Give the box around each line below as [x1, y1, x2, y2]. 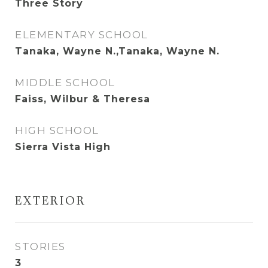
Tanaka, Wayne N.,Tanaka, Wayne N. [15, 45, 220, 57]
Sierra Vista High [15, 141, 111, 153]
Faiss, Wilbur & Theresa [15, 93, 150, 105]
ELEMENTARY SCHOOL [15, 29, 148, 41]
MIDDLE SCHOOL [15, 77, 115, 89]
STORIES [15, 240, 66, 252]
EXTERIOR [15, 196, 86, 208]
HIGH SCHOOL [15, 124, 99, 136]
